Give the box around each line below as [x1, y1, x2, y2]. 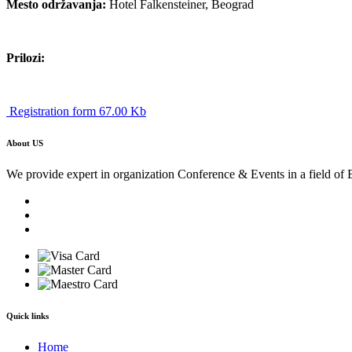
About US [6, 138, 43, 148]
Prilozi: [6, 51, 45, 65]
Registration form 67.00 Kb [6, 104, 146, 119]
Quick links [6, 311, 49, 321]
